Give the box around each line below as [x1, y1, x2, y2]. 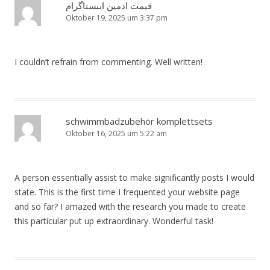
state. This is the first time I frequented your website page [14, 186, 240, 198]
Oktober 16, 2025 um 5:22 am [66, 128, 167, 139]
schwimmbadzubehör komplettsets [66, 115, 213, 128]
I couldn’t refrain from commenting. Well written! [14, 56, 202, 68]
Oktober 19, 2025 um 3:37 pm [66, 13, 168, 24]
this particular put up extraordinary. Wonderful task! [14, 215, 213, 227]
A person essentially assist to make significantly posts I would [14, 172, 254, 184]
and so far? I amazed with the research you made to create [14, 201, 246, 213]
